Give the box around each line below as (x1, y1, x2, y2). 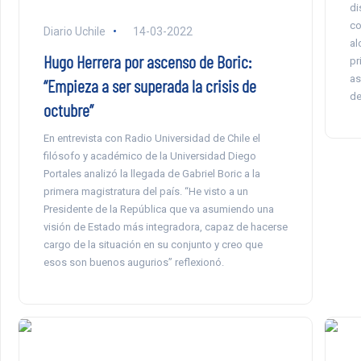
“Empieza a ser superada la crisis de (43, 74, 256, 96)
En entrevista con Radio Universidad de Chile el (43, 131, 260, 144)
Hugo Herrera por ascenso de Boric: (43, 50, 251, 72)
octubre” (43, 98, 93, 120)
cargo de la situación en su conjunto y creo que (43, 238, 263, 251)
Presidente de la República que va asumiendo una (43, 202, 274, 215)
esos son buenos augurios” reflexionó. (43, 255, 224, 268)
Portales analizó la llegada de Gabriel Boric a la (43, 167, 260, 180)
